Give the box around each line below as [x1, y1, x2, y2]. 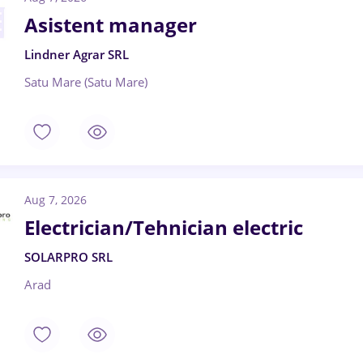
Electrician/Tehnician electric [24, 214, 303, 241]
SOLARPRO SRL [24, 249, 113, 265]
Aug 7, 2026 [24, 192, 87, 207]
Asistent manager [24, 11, 197, 38]
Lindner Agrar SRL [24, 46, 129, 62]
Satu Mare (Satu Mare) [24, 74, 147, 90]
